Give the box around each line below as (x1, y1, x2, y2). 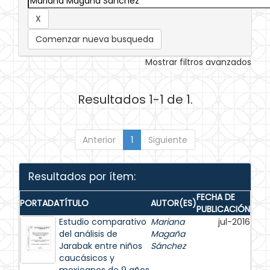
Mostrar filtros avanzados (145, 56, 251, 68)
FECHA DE (196, 191, 235, 203)
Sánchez (151, 240, 186, 252)
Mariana (151, 216, 184, 228)
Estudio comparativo (59, 216, 146, 228)
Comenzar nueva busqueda (36, 33, 154, 45)
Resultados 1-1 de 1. (77, 91, 193, 108)
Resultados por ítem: (28, 169, 136, 184)
